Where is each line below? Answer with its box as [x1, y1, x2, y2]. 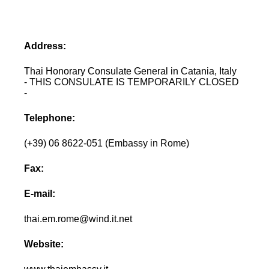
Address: [24, 40, 67, 51]
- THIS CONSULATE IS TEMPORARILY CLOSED [24, 76, 240, 87]
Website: [24, 238, 64, 249]
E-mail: [24, 188, 56, 199]
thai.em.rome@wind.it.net [24, 213, 133, 224]
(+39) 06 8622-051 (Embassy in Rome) [24, 138, 190, 148]
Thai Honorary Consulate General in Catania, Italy [24, 65, 237, 76]
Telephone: [24, 112, 76, 123]
